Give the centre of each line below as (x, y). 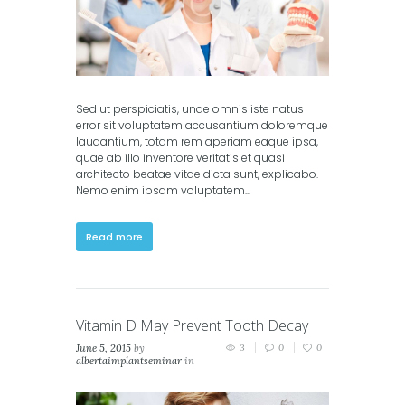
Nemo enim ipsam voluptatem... (163, 190)
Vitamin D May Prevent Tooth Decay (192, 326)
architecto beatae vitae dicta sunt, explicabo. (197, 174)
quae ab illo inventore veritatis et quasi (180, 157)
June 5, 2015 (104, 348)
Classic (92, 374)
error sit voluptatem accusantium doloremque (202, 125)
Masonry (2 (140, 374)
